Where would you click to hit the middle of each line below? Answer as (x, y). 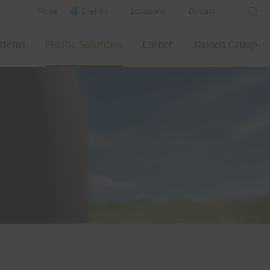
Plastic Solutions (84, 45)
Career (158, 45)
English (94, 12)
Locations (148, 12)
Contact (202, 12)
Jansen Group (225, 45)
